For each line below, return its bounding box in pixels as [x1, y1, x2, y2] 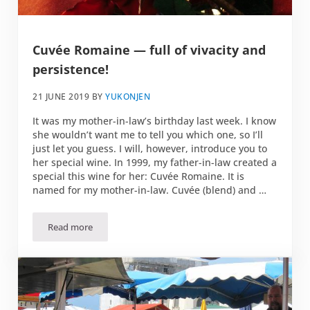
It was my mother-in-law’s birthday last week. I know [33, 113, 277, 127]
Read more [48, 220, 93, 233]
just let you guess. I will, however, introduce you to [33, 141, 268, 155]
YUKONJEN [105, 90, 151, 102]
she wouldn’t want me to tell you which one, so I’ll [33, 127, 264, 141]
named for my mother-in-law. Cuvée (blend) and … [33, 183, 267, 197]
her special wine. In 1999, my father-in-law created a [33, 155, 277, 169]
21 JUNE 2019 [33, 90, 90, 102]
